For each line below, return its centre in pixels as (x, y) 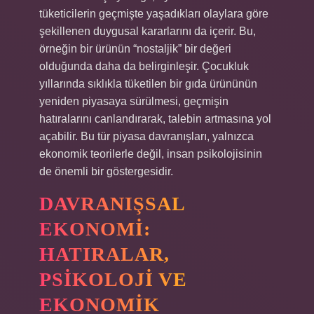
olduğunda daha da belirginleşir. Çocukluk (144, 66)
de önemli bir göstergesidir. (106, 171)
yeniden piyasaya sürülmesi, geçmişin (134, 101)
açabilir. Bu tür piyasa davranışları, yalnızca (146, 136)
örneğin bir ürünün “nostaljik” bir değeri (135, 49)
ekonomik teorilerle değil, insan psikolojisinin (151, 154)
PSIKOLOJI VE (113, 279)
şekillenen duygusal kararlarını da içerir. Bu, (148, 31)
